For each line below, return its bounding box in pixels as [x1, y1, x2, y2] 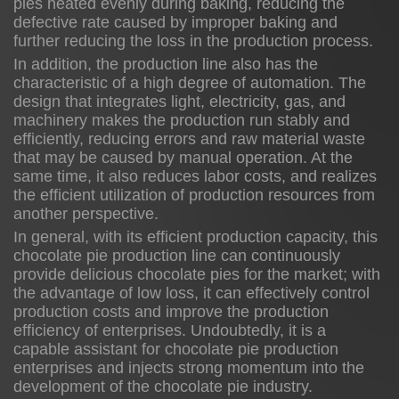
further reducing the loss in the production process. [13, 32, 373, 50]
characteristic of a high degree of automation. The [13, 74, 366, 92]
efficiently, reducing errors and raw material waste [13, 130, 365, 148]
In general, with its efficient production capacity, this [13, 228, 378, 246]
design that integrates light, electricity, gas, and [13, 93, 346, 110]
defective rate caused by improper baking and [13, 13, 338, 31]
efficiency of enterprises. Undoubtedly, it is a [13, 322, 326, 339]
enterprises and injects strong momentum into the [13, 359, 364, 377]
